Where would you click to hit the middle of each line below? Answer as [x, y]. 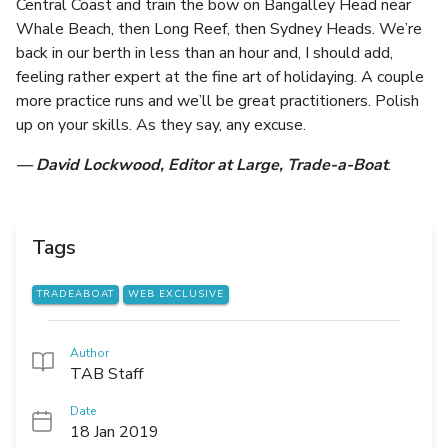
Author [89, 353]
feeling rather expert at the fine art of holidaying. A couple [220, 77]
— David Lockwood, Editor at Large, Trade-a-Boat [202, 165]
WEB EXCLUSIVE [176, 294]
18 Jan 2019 [114, 432]
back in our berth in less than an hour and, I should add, [204, 53]
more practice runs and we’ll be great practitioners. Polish [217, 101]
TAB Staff [106, 374]
